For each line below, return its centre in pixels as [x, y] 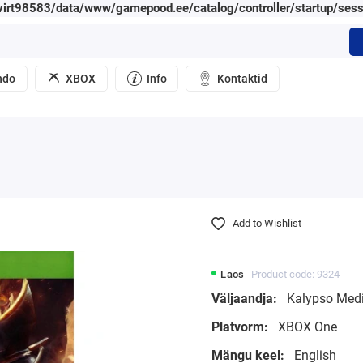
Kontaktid [242, 79]
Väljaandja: [244, 299]
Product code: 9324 [296, 275]
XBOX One [305, 327]
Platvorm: [239, 327]
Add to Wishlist [267, 223]
